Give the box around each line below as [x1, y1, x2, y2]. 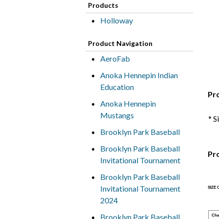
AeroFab [100, 54, 130, 63]
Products [88, 1, 118, 9]
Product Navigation [88, 39, 153, 47]
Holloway [100, 16, 133, 25]
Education [100, 82, 134, 91]
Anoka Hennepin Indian [100, 70, 178, 80]
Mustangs [100, 110, 134, 120]
